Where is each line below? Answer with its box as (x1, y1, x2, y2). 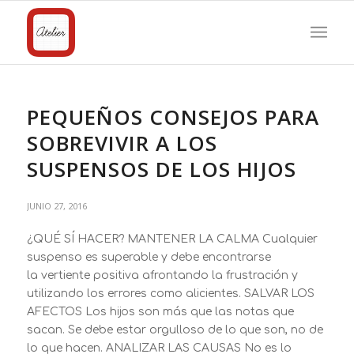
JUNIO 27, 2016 (26, 200, 87, 212)
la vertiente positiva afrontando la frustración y (26, 269, 298, 281)
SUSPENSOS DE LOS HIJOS (26, 155, 296, 183)
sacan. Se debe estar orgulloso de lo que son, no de (26, 324, 323, 336)
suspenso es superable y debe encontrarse (26, 251, 271, 263)
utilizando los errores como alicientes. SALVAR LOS (26, 288, 314, 299)
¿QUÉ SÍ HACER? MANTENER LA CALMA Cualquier (26, 233, 318, 245)
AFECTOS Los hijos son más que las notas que (26, 306, 294, 318)
